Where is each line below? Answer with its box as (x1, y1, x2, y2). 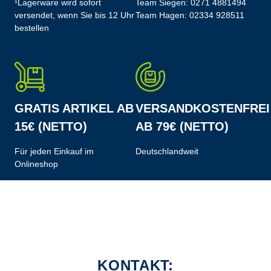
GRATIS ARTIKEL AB (15, 102, 134, 115)
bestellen (15, 23, 49, 33)
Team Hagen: (135, 10, 189, 20)
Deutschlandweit (135, 146, 198, 156)
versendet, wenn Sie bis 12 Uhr (15, 10, 134, 20)
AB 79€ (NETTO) (135, 120, 229, 133)
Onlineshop (15, 159, 58, 169)
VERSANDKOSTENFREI (135, 102, 270, 115)
